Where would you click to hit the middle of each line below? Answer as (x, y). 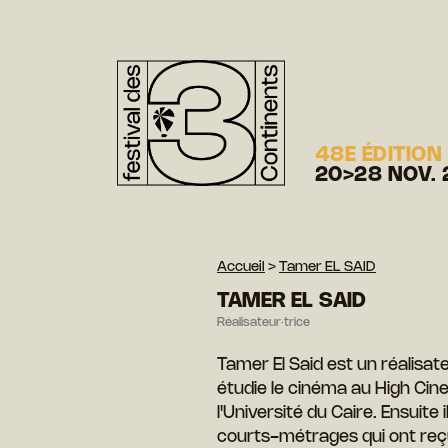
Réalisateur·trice (263, 322)
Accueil (241, 267)
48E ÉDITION (379, 155)
